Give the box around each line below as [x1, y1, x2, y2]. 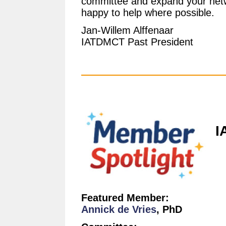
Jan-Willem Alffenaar [81, 25, 174, 36]
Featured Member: [81, 192, 169, 203]
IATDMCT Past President [81, 36, 193, 47]
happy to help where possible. [81, 7, 214, 18]
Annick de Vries [81, 204, 156, 215]
